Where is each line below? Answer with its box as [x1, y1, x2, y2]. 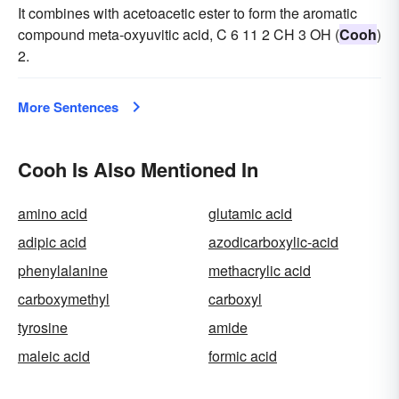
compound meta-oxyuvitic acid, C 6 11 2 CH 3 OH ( [18, 24, 339, 45]
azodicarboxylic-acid [208, 232, 338, 253]
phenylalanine [18, 260, 108, 281]
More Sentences [18, 97, 118, 118]
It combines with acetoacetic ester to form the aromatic [18, 3, 357, 24]
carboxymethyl [18, 289, 110, 310]
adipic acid [18, 232, 86, 253]
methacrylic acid [208, 260, 311, 281]
